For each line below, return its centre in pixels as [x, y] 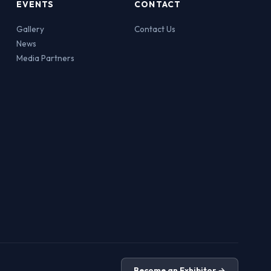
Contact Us [155, 29]
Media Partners [45, 58]
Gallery [30, 29]
